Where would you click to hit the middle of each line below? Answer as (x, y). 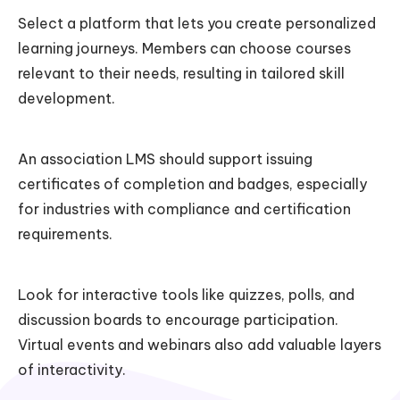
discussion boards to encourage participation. (178, 319)
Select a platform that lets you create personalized (197, 23)
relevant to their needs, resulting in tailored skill (181, 73)
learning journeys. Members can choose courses (184, 48)
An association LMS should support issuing (165, 158)
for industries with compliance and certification (184, 208)
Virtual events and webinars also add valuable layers (200, 344)
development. (67, 98)
